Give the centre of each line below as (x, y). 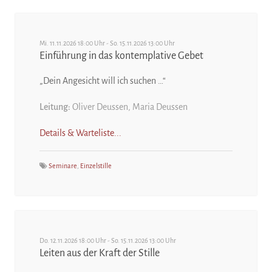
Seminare (63, 166)
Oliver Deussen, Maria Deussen (129, 107)
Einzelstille (96, 166)
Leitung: (55, 107)
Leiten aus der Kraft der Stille (100, 253)
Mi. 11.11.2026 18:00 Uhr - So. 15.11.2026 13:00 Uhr (107, 43)
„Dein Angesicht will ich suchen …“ (103, 81)
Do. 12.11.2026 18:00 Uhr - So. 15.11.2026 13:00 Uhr (108, 240)
